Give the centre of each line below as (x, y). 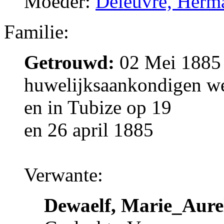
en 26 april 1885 (89, 129)
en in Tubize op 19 (98, 107)
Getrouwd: (69, 62)
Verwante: (63, 174)
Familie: (36, 31)
